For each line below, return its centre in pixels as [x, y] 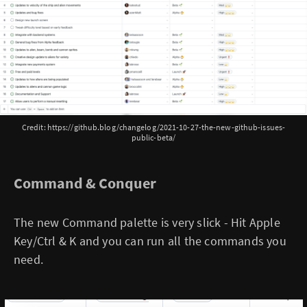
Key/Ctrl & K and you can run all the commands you [150, 241]
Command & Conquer [85, 183]
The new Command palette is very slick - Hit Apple [147, 222]
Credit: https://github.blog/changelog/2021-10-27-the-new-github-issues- [153, 127]
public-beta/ [153, 137]
